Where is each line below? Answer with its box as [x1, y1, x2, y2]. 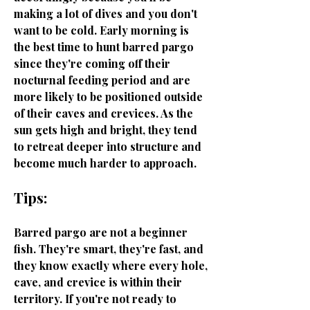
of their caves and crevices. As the [14, 106, 193, 120]
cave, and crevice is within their [14, 275, 182, 289]
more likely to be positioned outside [14, 89, 203, 104]
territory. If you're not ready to [14, 291, 176, 306]
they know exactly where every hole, [14, 258, 208, 273]
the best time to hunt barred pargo [14, 39, 194, 54]
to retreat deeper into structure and [14, 139, 201, 154]
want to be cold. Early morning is [14, 23, 189, 37]
